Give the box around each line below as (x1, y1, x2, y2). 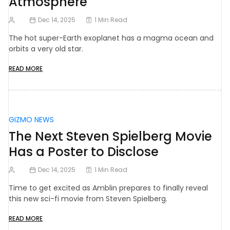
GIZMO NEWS (9, 114, 54, 125)
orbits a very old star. (9, 44, 83, 54)
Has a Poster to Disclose (9, 143, 159, 160)
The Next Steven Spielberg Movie (9, 128, 212, 145)
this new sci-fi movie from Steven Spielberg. (9, 194, 167, 204)
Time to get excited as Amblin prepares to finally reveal (9, 183, 208, 193)
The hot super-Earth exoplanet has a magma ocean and (9, 33, 214, 43)
